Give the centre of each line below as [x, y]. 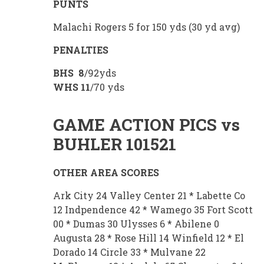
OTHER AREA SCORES [106, 173]
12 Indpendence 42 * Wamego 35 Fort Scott [153, 210]
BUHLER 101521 [115, 144]
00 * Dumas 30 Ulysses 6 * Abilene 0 [136, 224]
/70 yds [107, 87]
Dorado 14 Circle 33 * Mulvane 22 [129, 252]
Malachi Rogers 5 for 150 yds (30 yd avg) [146, 27]
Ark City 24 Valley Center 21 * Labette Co [149, 196]
